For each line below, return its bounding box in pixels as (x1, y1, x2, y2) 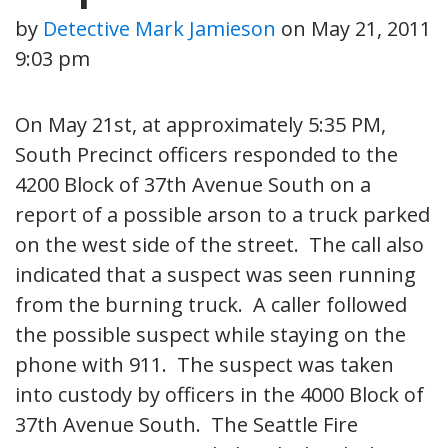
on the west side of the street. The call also (15, 230, 424, 258)
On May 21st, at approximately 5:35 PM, (15, 110, 386, 138)
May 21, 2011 (311, 14, 431, 42)
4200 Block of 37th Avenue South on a (15, 170, 371, 198)
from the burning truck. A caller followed (15, 290, 407, 318)
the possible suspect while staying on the (15, 320, 406, 348)
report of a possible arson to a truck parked (15, 200, 430, 228)
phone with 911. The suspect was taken (15, 350, 394, 378)
